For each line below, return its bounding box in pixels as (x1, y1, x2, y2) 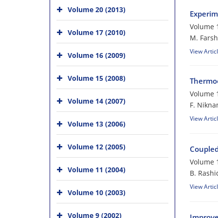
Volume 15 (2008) (68, 73, 126, 83)
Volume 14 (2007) (68, 96, 126, 106)
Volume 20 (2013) (68, 5, 126, 14)
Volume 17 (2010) (68, 28, 126, 37)
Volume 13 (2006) (68, 119, 126, 128)
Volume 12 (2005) (68, 142, 126, 151)
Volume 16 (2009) (68, 51, 126, 60)
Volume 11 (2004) (68, 165, 126, 174)
